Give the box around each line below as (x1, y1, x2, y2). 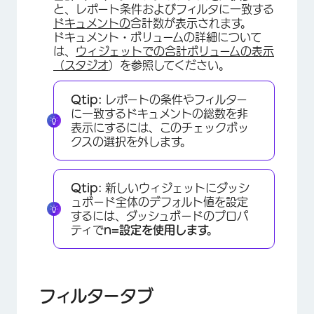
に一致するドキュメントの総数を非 (71, 107, 248, 119)
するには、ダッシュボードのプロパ (71, 210, 248, 221)
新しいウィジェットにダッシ (102, 182, 250, 193)
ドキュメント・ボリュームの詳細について (53, 31, 261, 43)
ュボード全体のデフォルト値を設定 (71, 196, 248, 207)
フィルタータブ (39, 287, 153, 304)
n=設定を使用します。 (104, 224, 218, 235)
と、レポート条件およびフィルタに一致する (53, 3, 274, 15)
